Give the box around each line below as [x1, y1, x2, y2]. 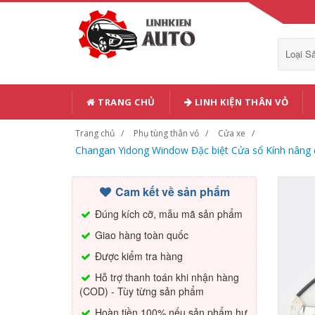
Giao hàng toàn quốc [92, 228, 188, 242]
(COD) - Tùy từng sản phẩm [79, 284, 204, 298]
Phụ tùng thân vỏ [134, 127, 199, 139]
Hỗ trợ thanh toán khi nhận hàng [92, 270, 239, 284]
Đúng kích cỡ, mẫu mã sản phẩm [92, 207, 243, 221]
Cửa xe [218, 127, 245, 139]
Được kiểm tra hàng [92, 249, 183, 263]
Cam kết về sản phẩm [112, 184, 231, 200]
